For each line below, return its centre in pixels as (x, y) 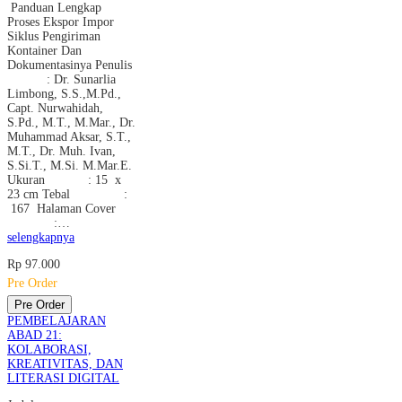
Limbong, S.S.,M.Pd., (64, 93)
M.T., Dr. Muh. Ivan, (61, 151)
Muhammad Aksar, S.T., (69, 136)
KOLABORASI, (49, 349)
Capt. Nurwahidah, (55, 108)
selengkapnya (41, 237)
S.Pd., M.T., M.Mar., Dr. (71, 122)
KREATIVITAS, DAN (65, 363)
